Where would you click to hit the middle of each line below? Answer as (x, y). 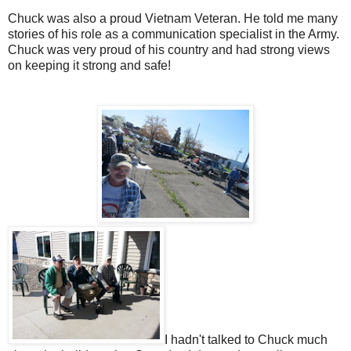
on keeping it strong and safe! (89, 65)
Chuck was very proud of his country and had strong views (169, 49)
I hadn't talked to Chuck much (246, 339)
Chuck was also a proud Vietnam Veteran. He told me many (173, 18)
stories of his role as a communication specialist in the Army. (174, 34)
